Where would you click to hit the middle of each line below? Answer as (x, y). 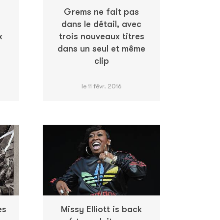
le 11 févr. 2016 (101, 86)
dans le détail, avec (101, 24)
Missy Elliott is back (101, 209)
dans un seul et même (101, 48)
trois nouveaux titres (101, 36)
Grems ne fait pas (101, 12)
